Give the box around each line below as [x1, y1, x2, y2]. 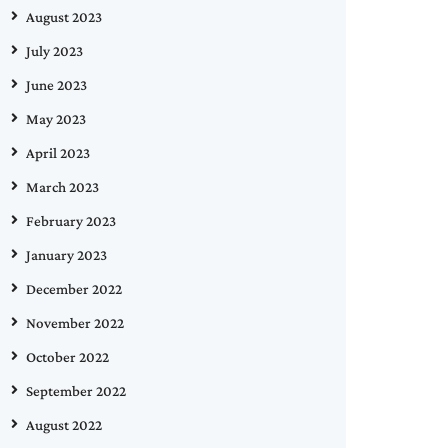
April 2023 [26, 144, 90, 161]
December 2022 [26, 280, 122, 297]
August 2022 [26, 416, 102, 433]
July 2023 [26, 42, 83, 59]
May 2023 [26, 110, 86, 127]
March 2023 [26, 178, 99, 195]
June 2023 [26, 76, 87, 93]
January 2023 [26, 246, 107, 263]
